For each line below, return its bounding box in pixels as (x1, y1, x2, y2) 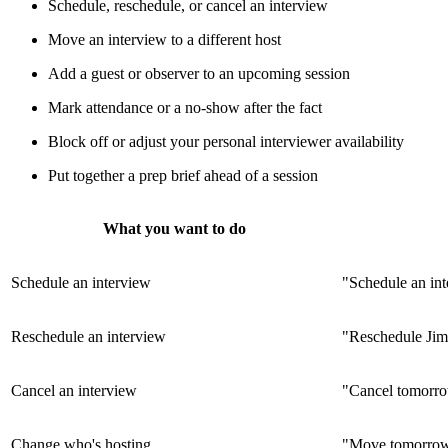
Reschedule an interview (11, 328, 166, 346)
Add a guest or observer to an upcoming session (48, 65, 350, 83)
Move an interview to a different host (48, 31, 281, 49)
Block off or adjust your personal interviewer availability (48, 133, 404, 151)
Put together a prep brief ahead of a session (48, 167, 318, 185)
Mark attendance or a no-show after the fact (48, 99, 322, 117)
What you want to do (103, 220, 246, 238)
